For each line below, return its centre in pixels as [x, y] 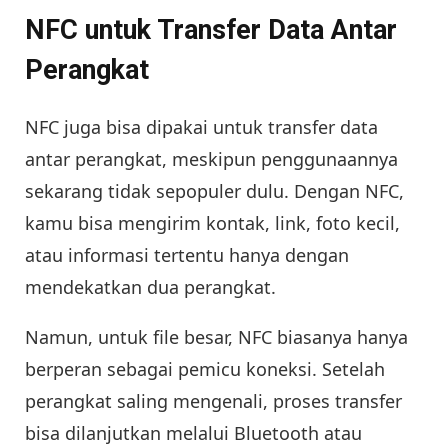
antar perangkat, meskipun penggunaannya [211, 158]
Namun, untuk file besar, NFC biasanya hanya [216, 336]
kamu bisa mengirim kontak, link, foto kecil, [212, 222]
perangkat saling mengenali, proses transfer [213, 400]
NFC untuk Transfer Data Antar [211, 30]
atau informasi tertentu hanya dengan [187, 254]
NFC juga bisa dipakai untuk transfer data [201, 126]
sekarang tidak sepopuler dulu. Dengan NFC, [214, 190]
